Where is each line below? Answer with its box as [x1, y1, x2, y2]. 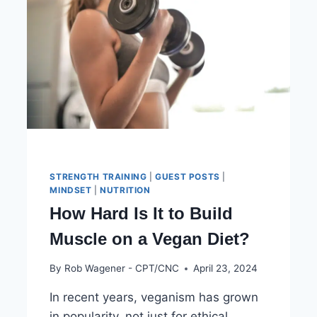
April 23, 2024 [192, 263, 258, 275]
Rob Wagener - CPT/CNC [64, 263, 179, 275]
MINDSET [50, 184, 92, 195]
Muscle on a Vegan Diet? [50, 229, 250, 248]
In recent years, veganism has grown [50, 290, 259, 305]
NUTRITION [100, 184, 151, 195]
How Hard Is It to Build [50, 203, 234, 223]
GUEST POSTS [155, 171, 220, 182]
